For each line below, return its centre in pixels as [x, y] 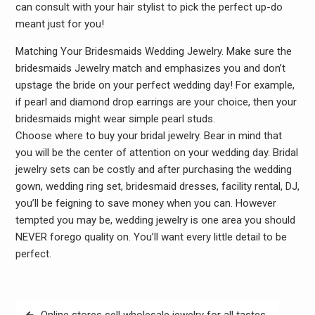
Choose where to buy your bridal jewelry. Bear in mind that [148, 136]
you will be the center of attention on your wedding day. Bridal [156, 153]
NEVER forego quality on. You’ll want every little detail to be [151, 237]
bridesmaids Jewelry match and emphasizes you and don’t [150, 68]
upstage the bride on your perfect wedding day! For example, [155, 85]
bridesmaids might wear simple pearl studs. [115, 119]
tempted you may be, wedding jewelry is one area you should [155, 220]
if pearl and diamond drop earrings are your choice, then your [156, 102]
